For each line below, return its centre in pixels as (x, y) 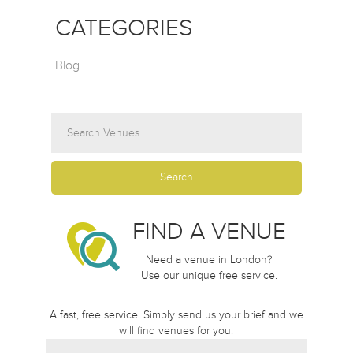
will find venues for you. (176, 330)
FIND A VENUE (209, 231)
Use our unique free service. (209, 275)
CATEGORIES (124, 28)
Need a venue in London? (209, 259)
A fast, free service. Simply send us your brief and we (176, 314)
